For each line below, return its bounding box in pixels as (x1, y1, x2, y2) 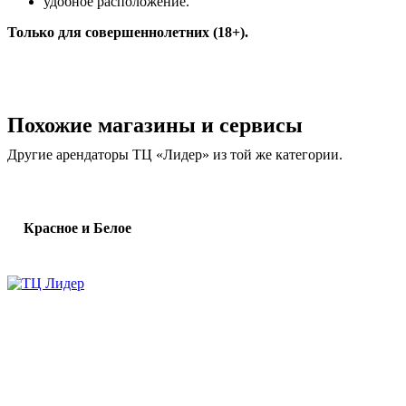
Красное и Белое (24, 219, 131, 236)
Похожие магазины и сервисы (7, 112, 303, 137)
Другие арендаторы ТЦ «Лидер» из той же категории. (7, 146, 343, 162)
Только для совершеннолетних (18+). (7, 24, 248, 40)
